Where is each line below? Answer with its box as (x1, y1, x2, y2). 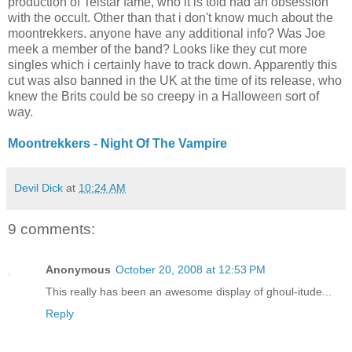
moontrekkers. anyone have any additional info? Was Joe (8, 26, 325, 40)
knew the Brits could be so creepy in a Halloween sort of (8, 89, 319, 103)
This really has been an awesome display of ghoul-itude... (46, 285, 332, 299)
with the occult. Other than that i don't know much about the (8, 10, 333, 24)
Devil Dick (14, 181, 63, 194)
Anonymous (46, 263, 111, 277)
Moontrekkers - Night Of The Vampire (8, 136, 227, 150)
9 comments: (8, 220, 95, 237)
